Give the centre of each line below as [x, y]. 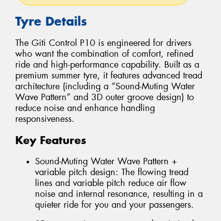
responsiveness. [45, 119]
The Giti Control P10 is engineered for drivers [103, 43]
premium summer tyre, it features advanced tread [109, 76]
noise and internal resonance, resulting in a [119, 194]
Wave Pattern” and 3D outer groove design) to [105, 97]
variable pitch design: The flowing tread [112, 172]
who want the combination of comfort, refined [104, 54]
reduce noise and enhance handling [85, 108]
